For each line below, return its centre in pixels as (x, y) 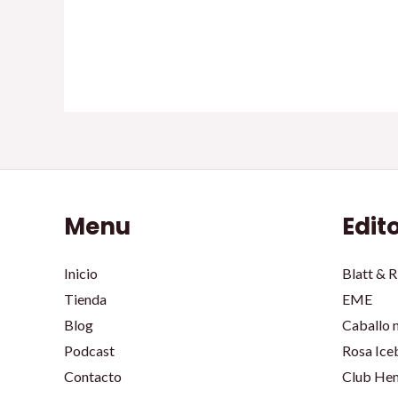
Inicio (81, 274)
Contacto (93, 377)
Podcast (89, 351)
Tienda (85, 299)
